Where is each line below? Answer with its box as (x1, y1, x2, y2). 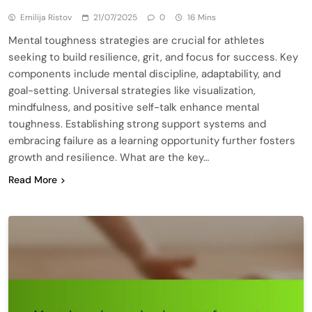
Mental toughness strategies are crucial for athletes (8, 33, 265, 47)
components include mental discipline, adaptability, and (8, 66, 281, 81)
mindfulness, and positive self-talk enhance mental (8, 100, 259, 114)
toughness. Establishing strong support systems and (8, 116, 266, 131)
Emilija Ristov (20, 11, 72, 23)
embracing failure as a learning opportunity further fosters (8, 133, 295, 148)
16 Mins (187, 11, 216, 23)
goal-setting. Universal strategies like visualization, (8, 83, 256, 97)
